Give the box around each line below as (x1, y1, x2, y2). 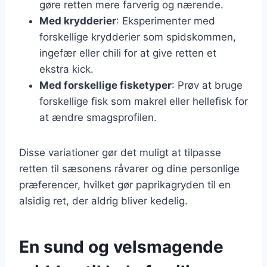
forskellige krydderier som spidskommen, (39, 30, 236, 43)
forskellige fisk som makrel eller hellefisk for (39, 95, 248, 107)
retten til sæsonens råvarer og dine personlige (19, 162, 240, 175)
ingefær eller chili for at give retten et (39, 46, 216, 59)
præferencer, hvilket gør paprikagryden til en (19, 178, 231, 191)
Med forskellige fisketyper (39, 79, 172, 91)
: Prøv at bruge (172, 79, 243, 91)
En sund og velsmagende (19, 236, 223, 257)
